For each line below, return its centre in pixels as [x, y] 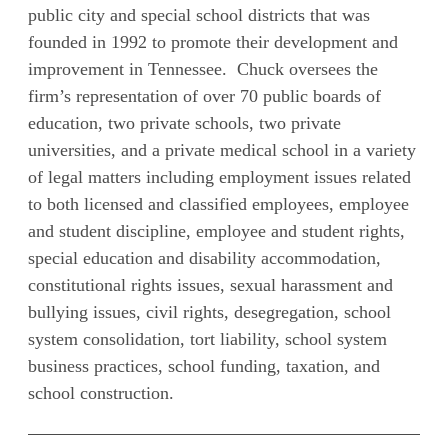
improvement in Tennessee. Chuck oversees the [203, 69]
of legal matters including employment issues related [220, 177]
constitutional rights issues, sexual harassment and [211, 285]
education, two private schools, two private [185, 123]
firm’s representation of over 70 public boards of [205, 96]
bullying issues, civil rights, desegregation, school [210, 312]
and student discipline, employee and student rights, [217, 231]
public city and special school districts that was [199, 15]
